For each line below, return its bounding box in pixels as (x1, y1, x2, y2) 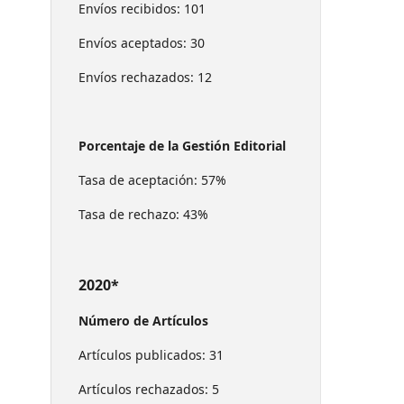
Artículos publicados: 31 (78, 345, 224, 363)
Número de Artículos (78, 311, 208, 329)
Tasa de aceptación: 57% (78, 170, 226, 188)
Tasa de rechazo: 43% (78, 205, 208, 223)
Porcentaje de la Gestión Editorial (78, 136, 286, 154)
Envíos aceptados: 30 (78, 33, 205, 51)
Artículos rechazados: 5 (78, 380, 219, 398)
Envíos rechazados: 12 (78, 68, 212, 86)
